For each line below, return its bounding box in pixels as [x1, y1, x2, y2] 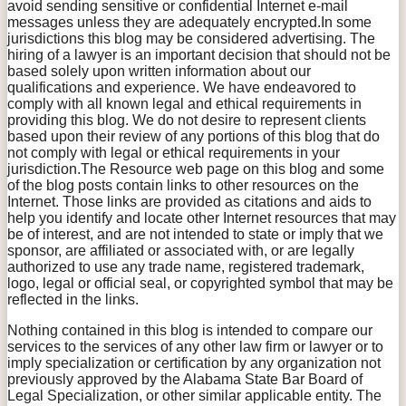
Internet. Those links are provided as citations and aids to [7, 193, 372, 209]
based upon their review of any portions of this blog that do [7, 128, 380, 144]
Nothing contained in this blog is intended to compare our [7, 322, 372, 338]
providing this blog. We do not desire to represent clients [7, 111, 366, 128]
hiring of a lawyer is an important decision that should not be [7, 46, 391, 63]
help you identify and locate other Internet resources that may [7, 209, 396, 226]
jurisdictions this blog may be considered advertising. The [7, 30, 375, 46]
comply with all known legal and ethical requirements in [7, 95, 362, 111]
